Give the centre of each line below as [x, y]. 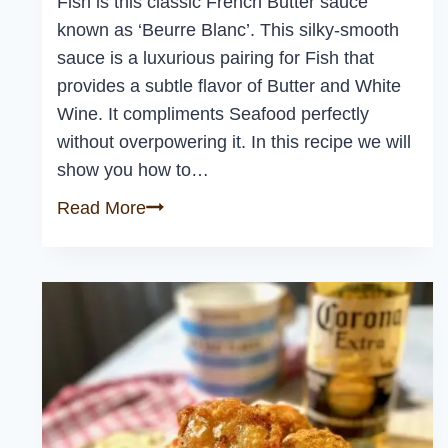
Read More [101, 208]
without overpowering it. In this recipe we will [234, 142]
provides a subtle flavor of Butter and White [229, 86]
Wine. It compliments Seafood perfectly [213, 114]
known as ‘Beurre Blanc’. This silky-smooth [228, 30]
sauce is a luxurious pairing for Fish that [215, 58]
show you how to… [133, 170]
